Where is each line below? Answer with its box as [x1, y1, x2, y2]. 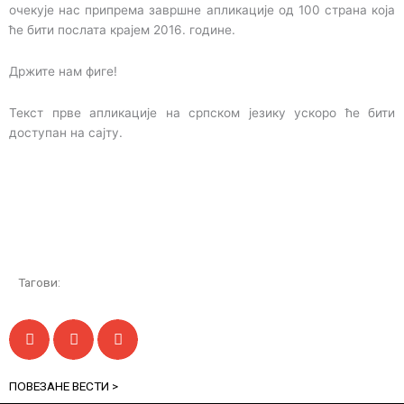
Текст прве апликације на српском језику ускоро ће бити [9, 105, 395, 120]
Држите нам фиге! [9, 63, 117, 78]
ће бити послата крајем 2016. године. [9, 22, 235, 37]
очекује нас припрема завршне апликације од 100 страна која [9, 2, 395, 17]
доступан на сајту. [9, 124, 123, 140]
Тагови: [18, 274, 60, 289]
